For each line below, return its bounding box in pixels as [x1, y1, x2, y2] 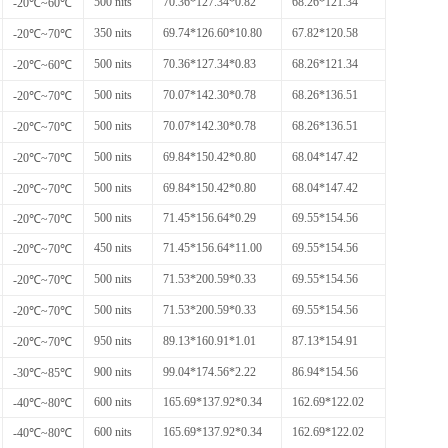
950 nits [94, 333, 132, 348]
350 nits [94, 25, 132, 40]
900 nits [94, 364, 132, 379]
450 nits [94, 240, 132, 255]
